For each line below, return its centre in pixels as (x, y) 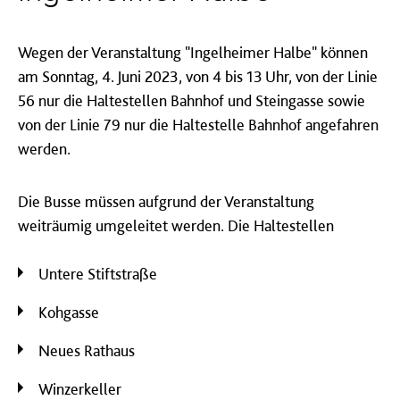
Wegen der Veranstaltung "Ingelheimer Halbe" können (193, 52)
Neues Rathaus (87, 350)
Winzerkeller (80, 389)
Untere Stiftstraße (98, 274)
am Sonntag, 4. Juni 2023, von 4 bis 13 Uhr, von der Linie (198, 76)
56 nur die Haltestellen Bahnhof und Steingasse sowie (192, 100)
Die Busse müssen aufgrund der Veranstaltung (166, 201)
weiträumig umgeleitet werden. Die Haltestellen (176, 225)
